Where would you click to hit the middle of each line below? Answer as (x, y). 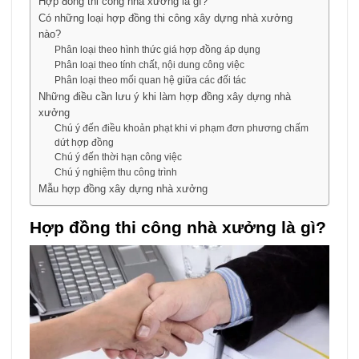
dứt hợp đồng (85, 142)
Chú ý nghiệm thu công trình (116, 171)
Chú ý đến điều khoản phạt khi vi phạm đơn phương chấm (182, 127)
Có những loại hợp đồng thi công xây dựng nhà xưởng (165, 18)
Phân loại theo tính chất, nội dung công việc (150, 64)
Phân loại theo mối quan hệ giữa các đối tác (151, 79)
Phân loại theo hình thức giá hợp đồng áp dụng (158, 49)
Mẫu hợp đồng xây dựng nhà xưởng (123, 188)
